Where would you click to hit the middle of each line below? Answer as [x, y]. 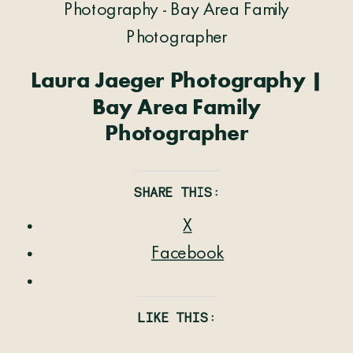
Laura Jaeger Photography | [176, 82]
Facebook [188, 255]
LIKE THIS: [176, 318]
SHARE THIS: [176, 191]
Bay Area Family [176, 108]
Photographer [176, 135]
